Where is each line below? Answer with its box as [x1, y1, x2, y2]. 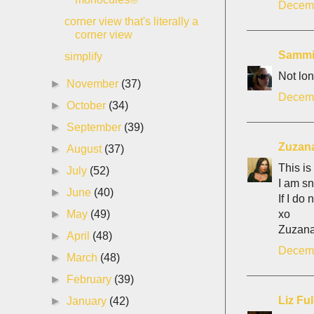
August [67, 143, 105, 155]
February [67, 273, 115, 285]
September [67, 121, 125, 133]
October [67, 100, 109, 111]
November [67, 78, 122, 90]
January [67, 295, 110, 307]
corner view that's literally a [64, 15, 198, 27]
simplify [64, 50, 102, 62]
